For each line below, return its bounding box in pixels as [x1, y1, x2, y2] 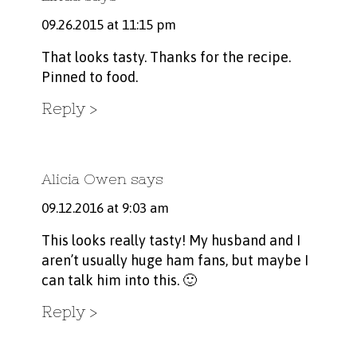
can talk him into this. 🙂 [41, 272, 197, 289]
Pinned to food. [41, 69, 138, 86]
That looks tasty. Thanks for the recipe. [41, 49, 291, 66]
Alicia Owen [41, 171, 127, 188]
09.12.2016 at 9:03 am [41, 200, 169, 217]
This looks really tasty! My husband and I [41, 232, 300, 249]
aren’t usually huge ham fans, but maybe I [41, 252, 308, 269]
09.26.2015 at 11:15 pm [41, 17, 176, 33]
